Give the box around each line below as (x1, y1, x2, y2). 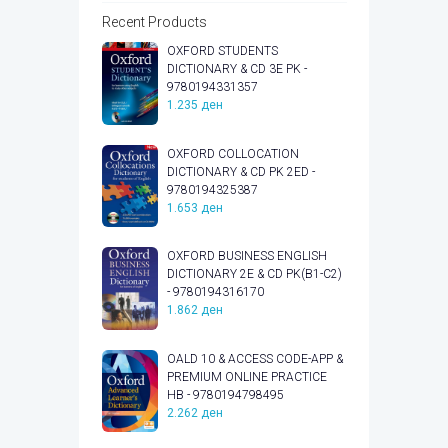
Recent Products (101, 14, 207, 31)
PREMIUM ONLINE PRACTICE (166, 369, 327, 384)
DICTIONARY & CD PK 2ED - (166, 164, 315, 179)
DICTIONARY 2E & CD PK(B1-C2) (166, 267, 342, 282)
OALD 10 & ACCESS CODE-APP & (166, 351, 343, 366)
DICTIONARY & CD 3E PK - (166, 62, 307, 77)
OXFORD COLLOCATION (166, 146, 299, 161)
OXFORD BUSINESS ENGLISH (166, 249, 327, 264)
